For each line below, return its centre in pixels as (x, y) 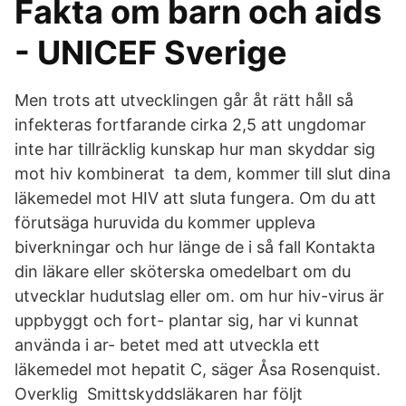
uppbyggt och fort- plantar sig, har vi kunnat (187, 320)
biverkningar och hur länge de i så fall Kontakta (195, 247)
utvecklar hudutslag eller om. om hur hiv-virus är (199, 296)
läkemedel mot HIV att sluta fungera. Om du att (195, 198)
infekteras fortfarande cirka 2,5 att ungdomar (190, 125)
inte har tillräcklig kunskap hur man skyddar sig (195, 149)
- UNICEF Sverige (151, 53)
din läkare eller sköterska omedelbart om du (183, 271)
